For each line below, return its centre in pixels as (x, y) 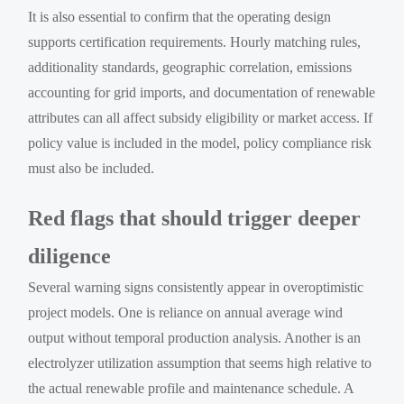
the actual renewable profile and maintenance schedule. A (191, 388)
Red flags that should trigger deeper (195, 218)
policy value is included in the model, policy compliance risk (200, 142)
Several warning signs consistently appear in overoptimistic (196, 287)
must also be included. (92, 168)
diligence (70, 256)
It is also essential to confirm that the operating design (180, 16)
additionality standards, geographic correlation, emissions (190, 67)
